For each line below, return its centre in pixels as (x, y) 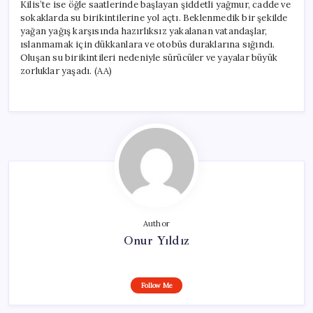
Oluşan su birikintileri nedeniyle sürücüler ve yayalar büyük (149, 57)
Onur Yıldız (156, 240)
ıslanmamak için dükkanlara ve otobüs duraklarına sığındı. (148, 44)
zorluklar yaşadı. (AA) (66, 71)
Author (156, 223)
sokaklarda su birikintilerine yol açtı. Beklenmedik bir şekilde (154, 17)
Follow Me (156, 285)
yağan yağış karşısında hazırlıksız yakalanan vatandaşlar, (144, 31)
